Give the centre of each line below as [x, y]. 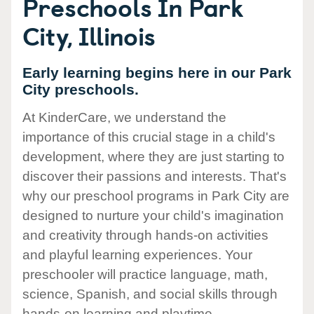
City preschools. [81, 89]
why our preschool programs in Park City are [156, 196]
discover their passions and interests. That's [155, 177]
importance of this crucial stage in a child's [149, 137]
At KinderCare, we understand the [124, 118]
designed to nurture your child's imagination [153, 216]
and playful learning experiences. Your [137, 255]
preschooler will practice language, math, [145, 275]
